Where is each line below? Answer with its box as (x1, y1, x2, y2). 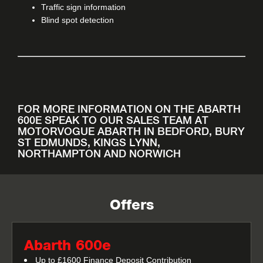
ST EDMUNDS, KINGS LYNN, (18, 137, 160, 149)
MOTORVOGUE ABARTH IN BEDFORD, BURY (18, 126, 245, 137)
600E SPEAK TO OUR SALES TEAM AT (18, 114, 208, 126)
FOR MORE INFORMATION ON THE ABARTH (18, 103, 241, 115)
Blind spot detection (41, 15, 114, 25)
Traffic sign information (41, 2, 126, 12)
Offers (109, 197, 154, 213)
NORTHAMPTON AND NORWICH (18, 148, 181, 160)
